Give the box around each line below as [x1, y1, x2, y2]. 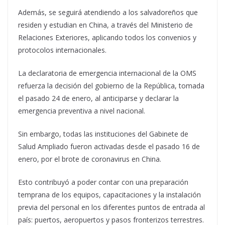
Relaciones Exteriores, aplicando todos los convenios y [18, 33, 196, 42]
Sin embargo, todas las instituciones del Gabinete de [18, 129, 188, 139]
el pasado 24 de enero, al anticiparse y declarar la [18, 93, 179, 103]
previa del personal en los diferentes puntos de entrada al [18, 202, 205, 212]
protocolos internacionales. [18, 45, 106, 55]
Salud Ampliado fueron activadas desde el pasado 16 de [18, 142, 200, 151]
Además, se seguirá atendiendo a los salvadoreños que [18, 8, 198, 17]
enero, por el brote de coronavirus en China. [18, 154, 161, 164]
